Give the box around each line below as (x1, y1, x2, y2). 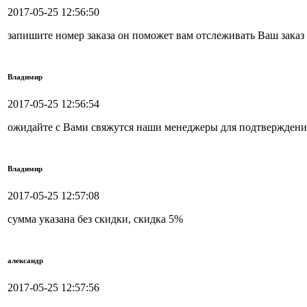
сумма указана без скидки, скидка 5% (8, 213, 183, 225)
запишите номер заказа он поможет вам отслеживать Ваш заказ (8, 29, 304, 42)
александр (8, 256, 43, 265)
